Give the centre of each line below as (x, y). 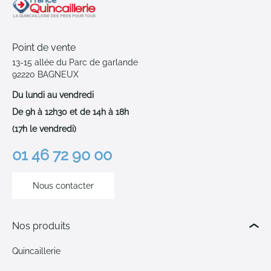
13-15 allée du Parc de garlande (75, 62)
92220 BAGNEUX (45, 74)
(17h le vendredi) (44, 129)
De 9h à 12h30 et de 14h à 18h (70, 112)
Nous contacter (63, 185)
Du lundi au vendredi (53, 95)
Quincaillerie (36, 251)
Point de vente (44, 47)
